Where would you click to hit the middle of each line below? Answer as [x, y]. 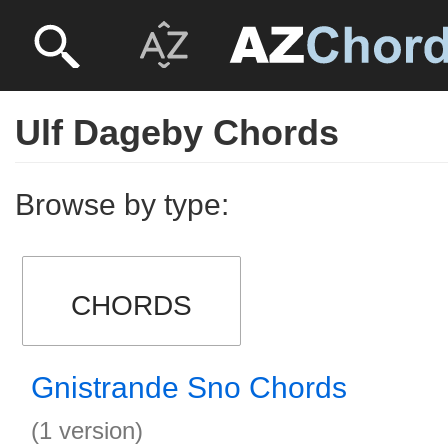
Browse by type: [122, 204]
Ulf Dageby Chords [177, 132]
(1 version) [87, 430]
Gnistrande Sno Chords [189, 387]
